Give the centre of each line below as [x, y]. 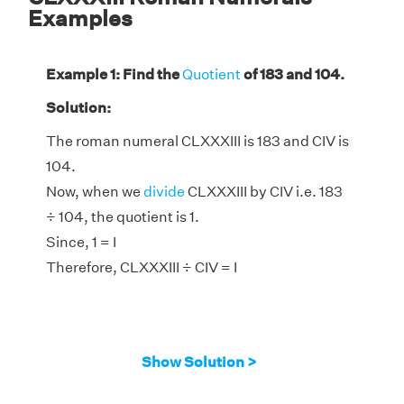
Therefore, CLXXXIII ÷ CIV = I [142, 267]
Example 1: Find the [114, 74]
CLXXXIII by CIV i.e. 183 [264, 191]
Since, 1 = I [81, 242]
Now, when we [95, 191]
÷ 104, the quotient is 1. [123, 216]
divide [164, 191]
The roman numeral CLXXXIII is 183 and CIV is [197, 141]
